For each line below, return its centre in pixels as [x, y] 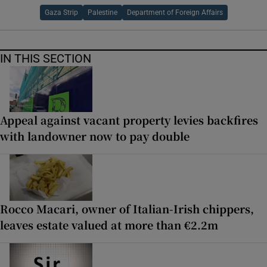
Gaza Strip [61, 12]
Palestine [102, 12]
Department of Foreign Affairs [175, 12]
